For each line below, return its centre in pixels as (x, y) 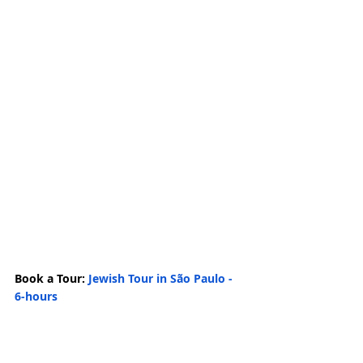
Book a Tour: (51, 279)
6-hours (36, 297)
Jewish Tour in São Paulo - (162, 279)
